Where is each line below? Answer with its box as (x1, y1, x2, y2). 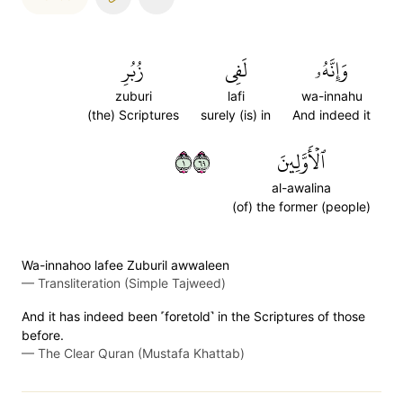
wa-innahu (300, 88, 363, 103)
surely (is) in (201, 107, 271, 122)
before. (22, 327, 64, 343)
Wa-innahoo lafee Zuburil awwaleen (22, 257, 229, 273)
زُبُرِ (122, 51, 144, 89)
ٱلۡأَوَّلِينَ (277, 143, 326, 181)
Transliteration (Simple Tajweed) (38, 275, 226, 291)
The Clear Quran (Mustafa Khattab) (38, 345, 245, 361)
